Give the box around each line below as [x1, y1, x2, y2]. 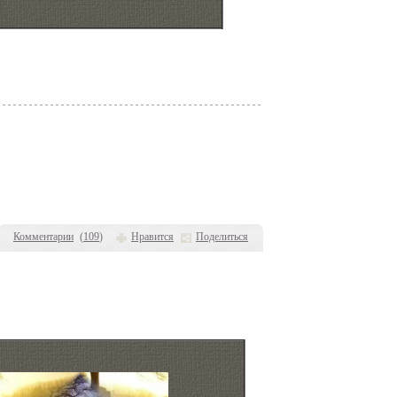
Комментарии [13, 230, 74, 243]
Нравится [131, 230, 174, 243]
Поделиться [196, 230, 248, 243]
